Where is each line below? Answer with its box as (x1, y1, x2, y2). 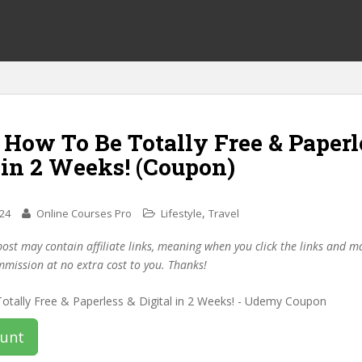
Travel (208, 206, 239, 221)
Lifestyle (161, 206, 202, 221)
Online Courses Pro (36, 206, 132, 221)
